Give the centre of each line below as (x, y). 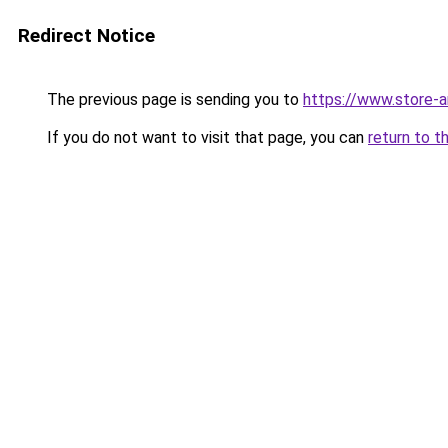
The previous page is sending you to (173, 99)
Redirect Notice (86, 35)
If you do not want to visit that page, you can (205, 137)
